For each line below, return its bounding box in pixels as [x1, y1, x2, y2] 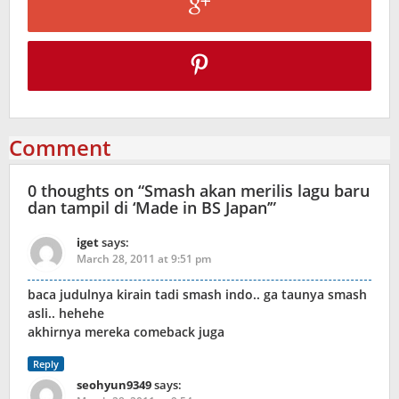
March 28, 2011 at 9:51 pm [77, 251, 211, 267]
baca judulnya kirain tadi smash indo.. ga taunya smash [28, 286, 367, 304]
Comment [9, 133, 110, 163]
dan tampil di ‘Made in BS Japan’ [28, 197, 270, 219]
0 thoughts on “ [28, 180, 144, 202]
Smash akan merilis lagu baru [144, 180, 370, 202]
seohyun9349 [77, 377, 151, 394]
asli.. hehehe [28, 305, 104, 322]
